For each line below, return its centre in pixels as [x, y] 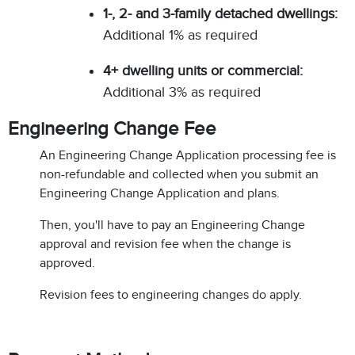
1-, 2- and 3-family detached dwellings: [220, 13]
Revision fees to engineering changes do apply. [171, 295]
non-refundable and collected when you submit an [179, 174]
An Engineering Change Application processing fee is [188, 155]
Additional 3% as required [182, 92]
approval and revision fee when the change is [165, 244]
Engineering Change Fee [112, 128]
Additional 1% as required [180, 35]
